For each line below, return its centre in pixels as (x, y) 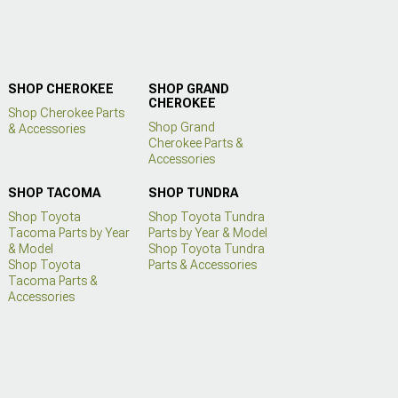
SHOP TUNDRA (193, 192)
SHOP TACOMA (54, 192)
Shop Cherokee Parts (66, 113)
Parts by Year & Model (207, 232)
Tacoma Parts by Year (69, 232)
